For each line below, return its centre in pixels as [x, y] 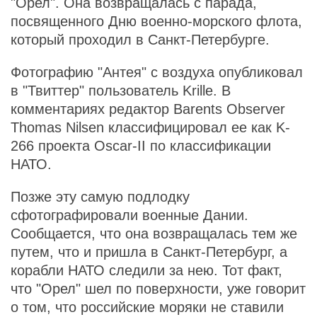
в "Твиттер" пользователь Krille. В [121, 91]
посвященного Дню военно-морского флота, [156, 21]
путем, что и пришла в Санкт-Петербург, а [149, 252]
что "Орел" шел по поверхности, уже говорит [158, 289]
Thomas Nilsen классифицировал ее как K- [150, 127]
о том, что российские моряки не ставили [147, 307]
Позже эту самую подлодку [100, 197]
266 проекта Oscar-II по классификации [141, 146]
